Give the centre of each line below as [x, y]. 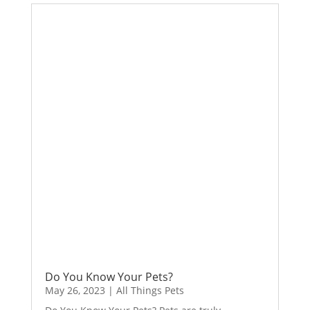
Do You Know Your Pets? [109, 277]
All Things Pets [150, 291]
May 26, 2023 [75, 291]
